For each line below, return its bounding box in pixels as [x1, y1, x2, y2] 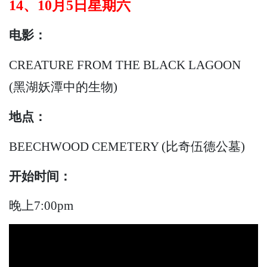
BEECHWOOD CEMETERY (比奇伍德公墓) [9, 139, 245, 153]
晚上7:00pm [9, 198, 73, 213]
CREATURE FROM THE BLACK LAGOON [9, 58, 241, 72]
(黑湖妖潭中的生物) [9, 80, 117, 94]
